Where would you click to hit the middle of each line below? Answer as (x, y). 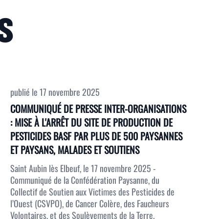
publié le (25, 92)
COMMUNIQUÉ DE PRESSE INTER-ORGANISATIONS (99, 109)
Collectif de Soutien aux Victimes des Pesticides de (93, 192)
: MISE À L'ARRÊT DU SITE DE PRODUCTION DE (92, 122)
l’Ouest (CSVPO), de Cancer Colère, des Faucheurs (90, 203)
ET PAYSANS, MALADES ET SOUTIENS (75, 150)
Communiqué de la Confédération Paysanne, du (85, 180)
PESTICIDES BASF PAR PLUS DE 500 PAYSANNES (97, 136)
